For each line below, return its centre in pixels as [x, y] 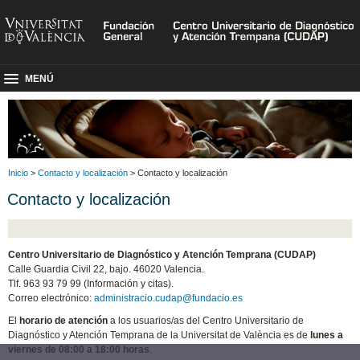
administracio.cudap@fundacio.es [169, 298]
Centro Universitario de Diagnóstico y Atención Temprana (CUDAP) [162, 254]
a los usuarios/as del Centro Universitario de [206, 320]
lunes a [327, 335]
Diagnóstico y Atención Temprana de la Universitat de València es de [158, 335]
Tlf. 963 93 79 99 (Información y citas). [91, 283]
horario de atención [64, 320]
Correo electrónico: [51, 298]
